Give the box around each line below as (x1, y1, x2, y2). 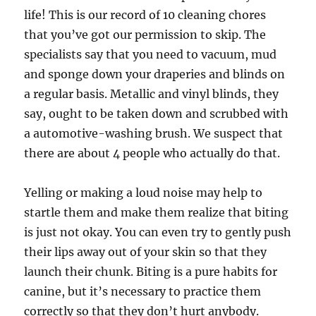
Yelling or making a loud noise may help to (24, 186, 263, 200)
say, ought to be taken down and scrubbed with (24, 107, 289, 121)
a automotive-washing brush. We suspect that (24, 126, 284, 140)
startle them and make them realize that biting (24, 205, 289, 219)
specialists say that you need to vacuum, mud (24, 47, 277, 61)
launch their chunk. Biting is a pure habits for (24, 265, 278, 279)
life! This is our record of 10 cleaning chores (24, 8, 267, 22)
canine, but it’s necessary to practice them (24, 284, 262, 298)
